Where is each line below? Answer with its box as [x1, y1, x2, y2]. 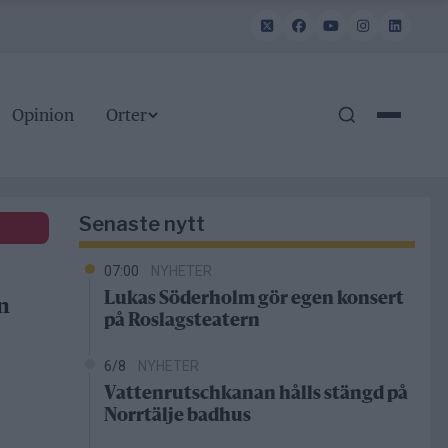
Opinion [11, 105, 74, 126]
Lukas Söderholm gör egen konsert [103, 290, 404, 309]
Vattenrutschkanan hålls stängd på [103, 385, 408, 404]
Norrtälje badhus [103, 407, 251, 426]
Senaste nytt [78, 212, 205, 237]
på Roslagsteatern [103, 312, 260, 331]
